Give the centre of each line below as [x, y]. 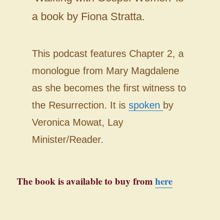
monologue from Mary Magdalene [105, 70]
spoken [146, 105]
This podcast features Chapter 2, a [108, 53]
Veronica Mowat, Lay [77, 122]
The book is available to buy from [86, 181]
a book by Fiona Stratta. [88, 16]
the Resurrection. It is [80, 105]
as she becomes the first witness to [109, 88]
